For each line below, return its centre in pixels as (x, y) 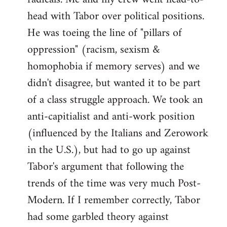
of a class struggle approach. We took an (115, 100)
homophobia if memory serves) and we (113, 67)
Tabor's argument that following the (106, 167)
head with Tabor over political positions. (116, 17)
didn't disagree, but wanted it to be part (114, 84)
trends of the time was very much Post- (114, 184)
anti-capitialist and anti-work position (111, 117)
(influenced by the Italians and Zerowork (118, 134)
